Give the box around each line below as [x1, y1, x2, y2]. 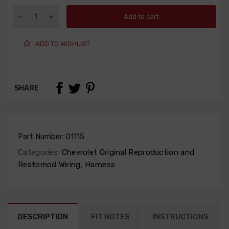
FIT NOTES [91, 212, 130, 222]
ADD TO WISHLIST [35, 39, 90, 48]
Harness [82, 160, 116, 170]
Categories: [18, 148, 60, 157]
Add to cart [124, 12, 159, 20]
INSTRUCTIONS [153, 212, 209, 222]
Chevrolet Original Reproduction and [59, 148, 195, 157]
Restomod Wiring [18, 160, 81, 170]
